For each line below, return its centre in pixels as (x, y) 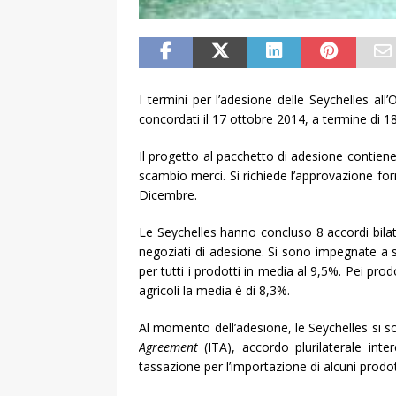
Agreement (168, 346)
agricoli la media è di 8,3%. (214, 290)
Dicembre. (168, 194)
